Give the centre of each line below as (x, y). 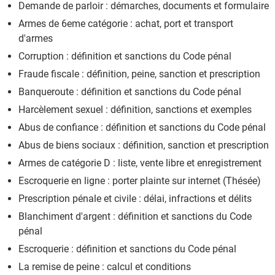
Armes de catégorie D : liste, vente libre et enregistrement (140, 163)
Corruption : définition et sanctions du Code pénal (125, 56)
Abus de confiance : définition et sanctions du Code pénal (142, 127)
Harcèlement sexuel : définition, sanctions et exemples (135, 109)
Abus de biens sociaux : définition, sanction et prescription (144, 145)
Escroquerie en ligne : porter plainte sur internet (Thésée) (140, 180)
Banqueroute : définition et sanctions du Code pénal (130, 91)
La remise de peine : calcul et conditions (105, 266)
